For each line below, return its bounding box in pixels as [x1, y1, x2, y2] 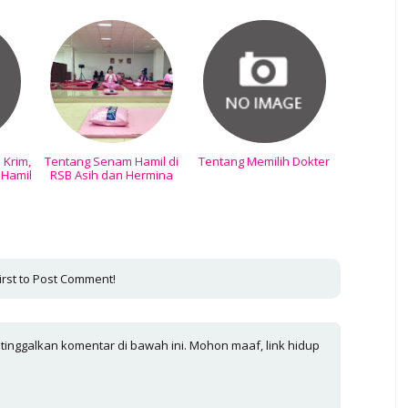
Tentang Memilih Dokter [199, 152, 331, 169]
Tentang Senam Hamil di [45, 152, 179, 169]
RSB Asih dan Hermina [50, 166, 174, 183]
